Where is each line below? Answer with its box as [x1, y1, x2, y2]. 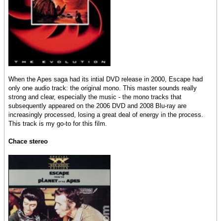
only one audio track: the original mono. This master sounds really [8, 84, 197, 92]
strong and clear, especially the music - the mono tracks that [8, 93, 182, 101]
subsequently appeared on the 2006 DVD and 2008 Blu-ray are [8, 102, 186, 110]
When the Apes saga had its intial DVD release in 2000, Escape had [8, 75, 203, 83]
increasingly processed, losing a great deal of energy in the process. [8, 111, 203, 119]
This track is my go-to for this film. [8, 120, 107, 128]
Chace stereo [8, 138, 48, 146]
